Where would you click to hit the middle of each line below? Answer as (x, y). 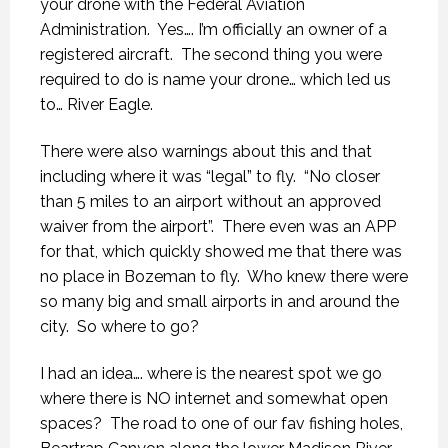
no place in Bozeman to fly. (140, 276)
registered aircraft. (106, 54)
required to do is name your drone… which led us (215, 79)
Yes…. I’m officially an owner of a (272, 29)
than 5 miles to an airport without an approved (210, 201)
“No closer (342, 176)
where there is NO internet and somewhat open (214, 398)
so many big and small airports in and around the (219, 301)
